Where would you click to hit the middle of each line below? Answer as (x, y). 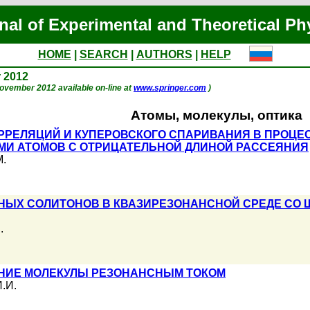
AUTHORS (164, 54)
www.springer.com (170, 88)
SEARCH (103, 54)
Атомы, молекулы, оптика (216, 115)
